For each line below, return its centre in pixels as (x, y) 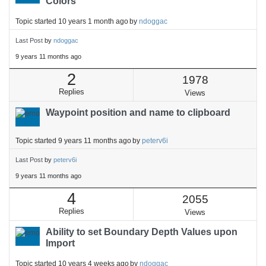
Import (60, 243)
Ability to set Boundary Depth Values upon (142, 232)
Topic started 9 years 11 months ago (73, 140)
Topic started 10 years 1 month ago (72, 21)
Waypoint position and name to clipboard (138, 113)
